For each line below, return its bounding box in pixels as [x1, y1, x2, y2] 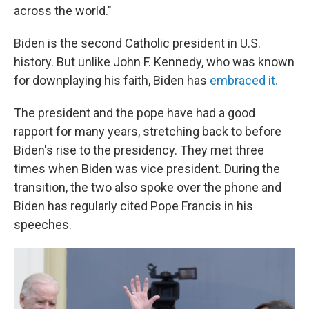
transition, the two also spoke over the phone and [14, 180, 281, 195]
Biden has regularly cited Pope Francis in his [14, 199, 253, 213]
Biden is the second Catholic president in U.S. [14, 36, 261, 50]
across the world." [14, 3, 112, 18]
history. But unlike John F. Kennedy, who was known [14, 54, 295, 69]
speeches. [14, 217, 72, 232]
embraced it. [210, 73, 278, 88]
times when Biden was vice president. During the [14, 161, 280, 176]
